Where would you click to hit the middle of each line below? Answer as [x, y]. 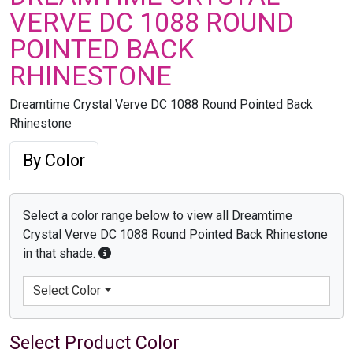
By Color [54, 160]
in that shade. [61, 253]
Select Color [67, 290]
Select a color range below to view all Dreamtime [158, 215]
